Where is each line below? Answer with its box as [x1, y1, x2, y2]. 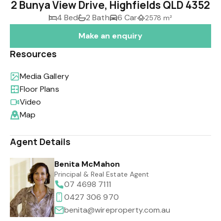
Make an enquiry [78, 31, 143, 41]
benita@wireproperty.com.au [64, 205, 171, 215]
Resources [10, 48, 57, 60]
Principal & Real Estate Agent [54, 170, 149, 179]
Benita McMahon [54, 159, 120, 169]
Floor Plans [20, 84, 59, 94]
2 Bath [86, 12, 110, 23]
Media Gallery [20, 71, 69, 81]
